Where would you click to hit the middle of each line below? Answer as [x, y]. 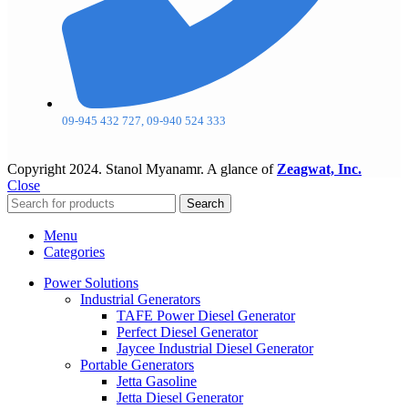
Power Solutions [91, 282]
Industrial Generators [140, 299]
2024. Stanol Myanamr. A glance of [173, 168]
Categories [74, 251]
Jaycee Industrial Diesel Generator [215, 348]
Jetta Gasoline [157, 381]
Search [205, 203]
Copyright [38, 168]
